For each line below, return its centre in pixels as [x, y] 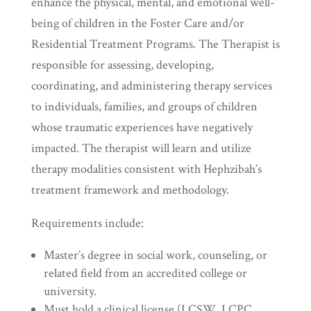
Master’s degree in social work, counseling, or [155, 255]
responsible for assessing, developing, [122, 65]
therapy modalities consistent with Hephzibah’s [146, 169]
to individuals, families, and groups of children [144, 107]
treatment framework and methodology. [130, 190]
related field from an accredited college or [145, 274]
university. [70, 292]
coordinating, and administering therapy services [151, 86]
